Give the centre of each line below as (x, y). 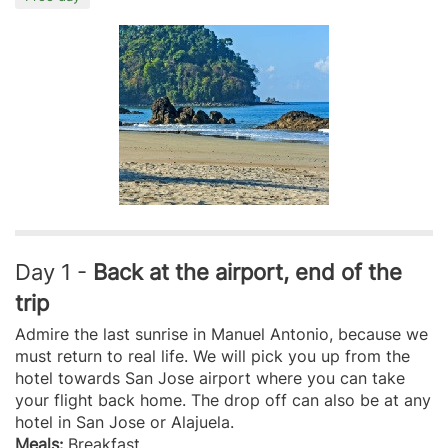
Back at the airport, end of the (247, 271)
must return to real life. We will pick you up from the (212, 355)
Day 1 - (54, 271)
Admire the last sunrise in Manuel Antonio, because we (221, 333)
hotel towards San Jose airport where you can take (210, 377)
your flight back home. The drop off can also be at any (223, 399)
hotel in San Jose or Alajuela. (124, 421)
